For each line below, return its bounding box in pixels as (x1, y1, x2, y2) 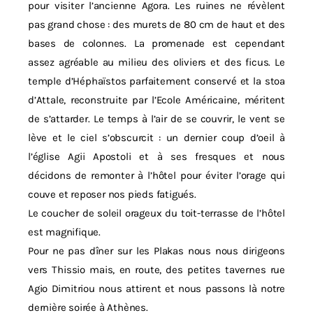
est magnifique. (28, 226, 101, 238)
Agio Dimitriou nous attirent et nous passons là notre (28, 282, 285, 295)
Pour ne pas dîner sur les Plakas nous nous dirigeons (28, 245, 285, 257)
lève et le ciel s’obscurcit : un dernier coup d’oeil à (28, 131, 285, 144)
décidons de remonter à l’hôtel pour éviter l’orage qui (28, 169, 285, 182)
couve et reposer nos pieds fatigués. (28, 188, 196, 201)
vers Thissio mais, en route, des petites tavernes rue (28, 263, 285, 276)
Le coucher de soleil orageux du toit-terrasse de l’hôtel (28, 207, 285, 219)
